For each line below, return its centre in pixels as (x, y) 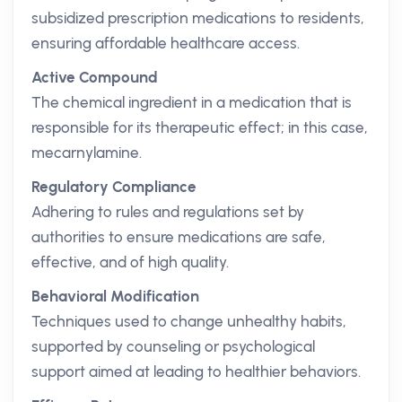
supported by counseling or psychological (173, 346)
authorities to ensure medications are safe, (179, 237)
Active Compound (95, 77)
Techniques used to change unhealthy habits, (189, 321)
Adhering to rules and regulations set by (168, 212)
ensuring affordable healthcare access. (166, 43)
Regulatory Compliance (114, 187)
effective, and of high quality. (130, 262)
